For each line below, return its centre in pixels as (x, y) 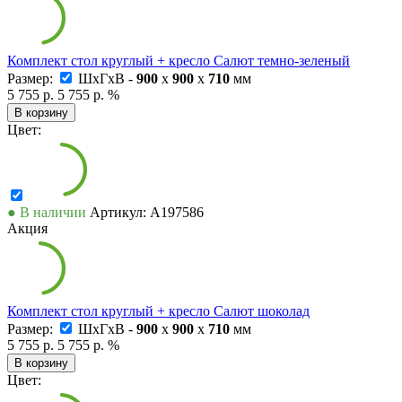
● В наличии (47, 212)
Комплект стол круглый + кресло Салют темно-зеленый (179, 60)
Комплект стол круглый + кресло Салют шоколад (158, 310)
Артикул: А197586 (147, 212)
